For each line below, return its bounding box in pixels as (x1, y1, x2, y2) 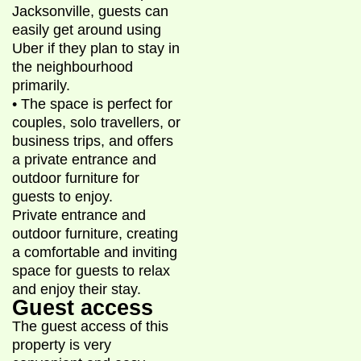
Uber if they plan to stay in (12, 39, 180, 56)
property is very (12, 336, 111, 353)
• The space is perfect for (12, 95, 172, 112)
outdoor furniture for (12, 169, 139, 186)
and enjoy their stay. (12, 280, 141, 297)
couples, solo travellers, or (12, 114, 180, 131)
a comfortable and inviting (12, 243, 177, 260)
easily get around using (12, 21, 161, 38)
